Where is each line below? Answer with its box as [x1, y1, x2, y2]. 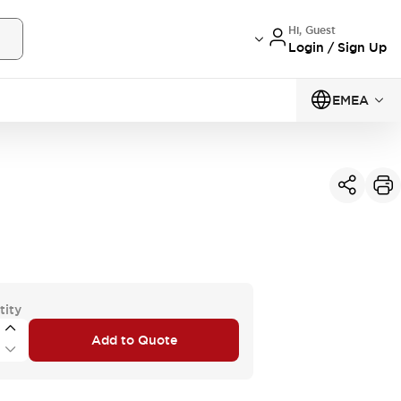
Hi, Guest [288, 22, 336, 38]
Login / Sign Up [288, 38, 387, 55]
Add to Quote [90, 331, 177, 348]
